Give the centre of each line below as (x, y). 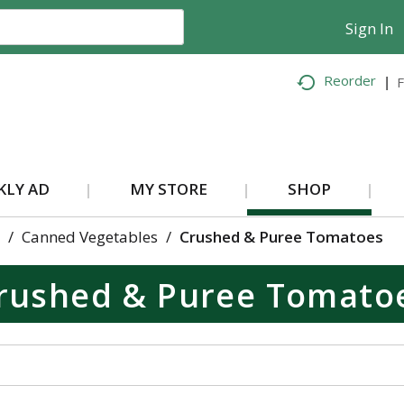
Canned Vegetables (89, 237)
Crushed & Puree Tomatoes (281, 237)
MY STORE (168, 189)
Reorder (350, 81)
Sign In (370, 28)
